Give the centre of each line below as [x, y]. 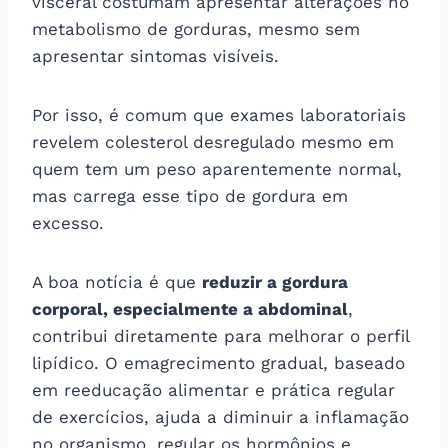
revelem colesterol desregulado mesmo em [213, 141]
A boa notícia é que [117, 281]
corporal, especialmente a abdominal [190, 308]
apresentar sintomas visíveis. [155, 55]
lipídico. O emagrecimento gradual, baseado [218, 362]
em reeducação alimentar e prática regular [213, 389]
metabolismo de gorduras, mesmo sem [196, 28]
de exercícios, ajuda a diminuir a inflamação [220, 416]
